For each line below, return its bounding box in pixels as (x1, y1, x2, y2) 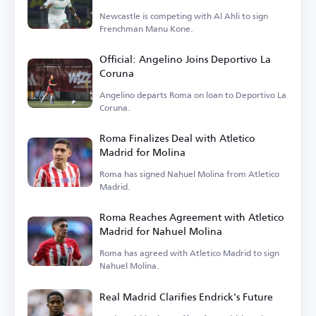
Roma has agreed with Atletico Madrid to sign (99, 244, 279, 261)
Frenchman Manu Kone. (99, 20, 193, 37)
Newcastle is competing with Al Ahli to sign (99, 7, 268, 24)
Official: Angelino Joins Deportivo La (99, 49, 271, 68)
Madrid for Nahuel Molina (99, 221, 222, 241)
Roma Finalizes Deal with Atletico (99, 128, 255, 147)
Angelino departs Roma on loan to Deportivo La (99, 86, 286, 103)
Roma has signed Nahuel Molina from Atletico (99, 165, 279, 182)
